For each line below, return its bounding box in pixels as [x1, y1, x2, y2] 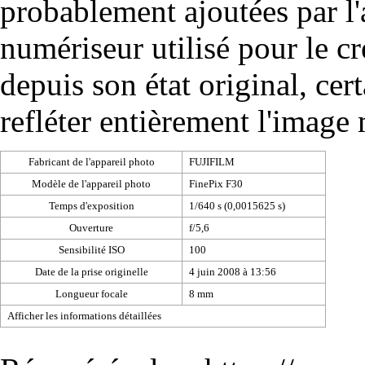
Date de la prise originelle [34, 265, 148, 278]
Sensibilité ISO [58, 243, 125, 256]
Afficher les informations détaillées [7, 309, 161, 322]
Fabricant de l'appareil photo [28, 155, 155, 168]
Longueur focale [55, 287, 128, 300]
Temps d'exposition [48, 199, 134, 212]
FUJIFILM [189, 155, 235, 168]
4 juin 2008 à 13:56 [189, 265, 276, 278]
